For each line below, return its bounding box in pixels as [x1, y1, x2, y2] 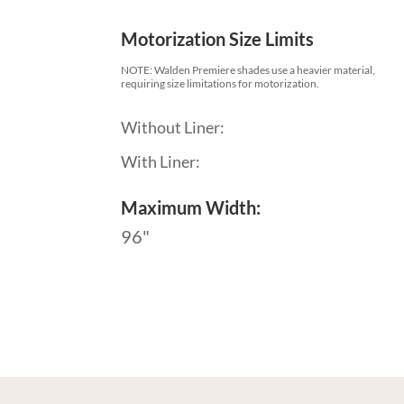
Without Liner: [121, 116, 225, 137]
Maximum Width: [121, 197, 262, 219]
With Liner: [121, 151, 201, 171]
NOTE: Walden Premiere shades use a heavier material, [121, 63, 376, 78]
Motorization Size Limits [121, 28, 315, 50]
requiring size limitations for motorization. [121, 77, 320, 91]
